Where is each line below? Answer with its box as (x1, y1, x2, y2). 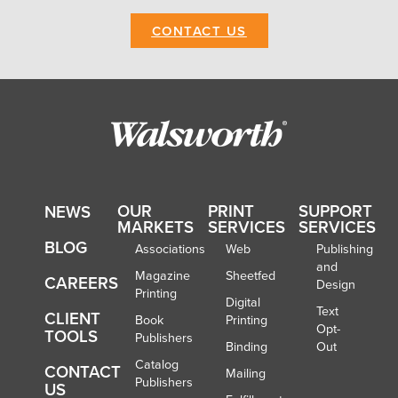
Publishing (316, 239, 373, 258)
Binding (226, 337, 267, 355)
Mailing (226, 363, 266, 382)
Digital (226, 292, 260, 311)
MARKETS (117, 214, 194, 239)
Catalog (135, 354, 179, 373)
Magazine (135, 266, 190, 284)
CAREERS (44, 270, 118, 295)
